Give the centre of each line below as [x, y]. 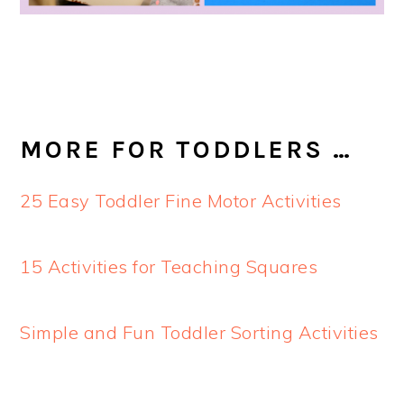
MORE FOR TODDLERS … [191, 149]
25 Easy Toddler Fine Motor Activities [181, 200]
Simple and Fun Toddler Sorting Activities [199, 332]
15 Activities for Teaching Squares [169, 266]
